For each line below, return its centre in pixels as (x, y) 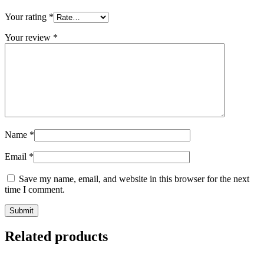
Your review (29, 37)
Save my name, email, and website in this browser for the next (134, 179)
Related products (56, 236)
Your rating (27, 16)
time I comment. (35, 189)
